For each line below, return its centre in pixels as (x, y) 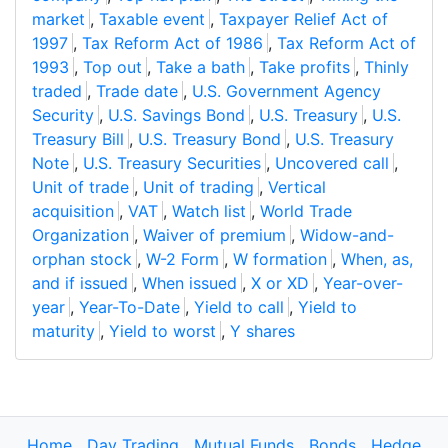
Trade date (137, 91)
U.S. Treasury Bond (209, 139)
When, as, (377, 259)
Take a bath (200, 67)
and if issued (80, 283)
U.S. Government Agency (286, 91)
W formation (280, 259)
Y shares (262, 331)
